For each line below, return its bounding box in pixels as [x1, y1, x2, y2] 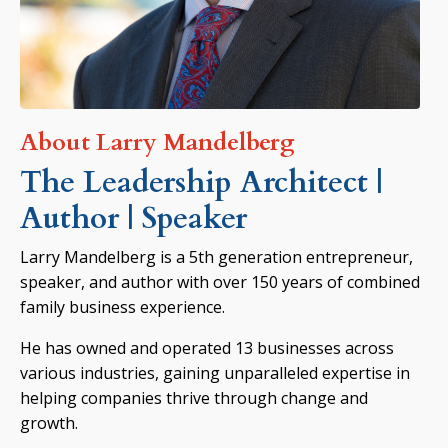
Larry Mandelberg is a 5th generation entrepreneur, [20, 245, 413, 268]
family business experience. [20, 295, 225, 318]
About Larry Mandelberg [20, 125, 295, 159]
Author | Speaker [20, 197, 247, 239]
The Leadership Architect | [20, 161, 383, 203]
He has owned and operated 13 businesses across [20, 336, 394, 359]
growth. [20, 411, 78, 434]
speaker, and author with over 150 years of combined [20, 270, 420, 293]
